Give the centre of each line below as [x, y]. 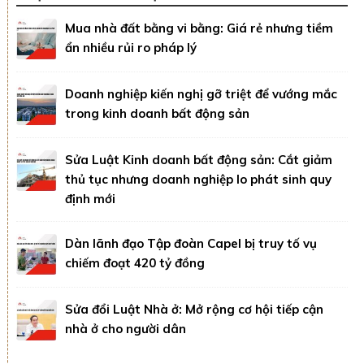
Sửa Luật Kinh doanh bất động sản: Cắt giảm [199, 159]
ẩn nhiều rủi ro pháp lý [131, 47]
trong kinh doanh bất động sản [157, 113]
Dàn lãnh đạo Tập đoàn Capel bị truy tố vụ [191, 243]
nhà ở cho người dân [126, 328]
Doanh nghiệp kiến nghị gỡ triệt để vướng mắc [201, 93]
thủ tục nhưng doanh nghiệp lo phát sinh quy [198, 179]
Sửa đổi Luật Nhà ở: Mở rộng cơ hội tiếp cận [194, 309]
